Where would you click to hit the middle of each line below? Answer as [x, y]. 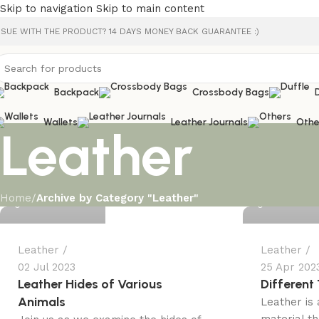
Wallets [61, 122]
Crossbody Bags [231, 92]
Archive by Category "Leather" [117, 198]
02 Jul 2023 [47, 267]
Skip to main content [150, 9]
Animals [42, 302]
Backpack [77, 92]
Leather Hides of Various [90, 284]
